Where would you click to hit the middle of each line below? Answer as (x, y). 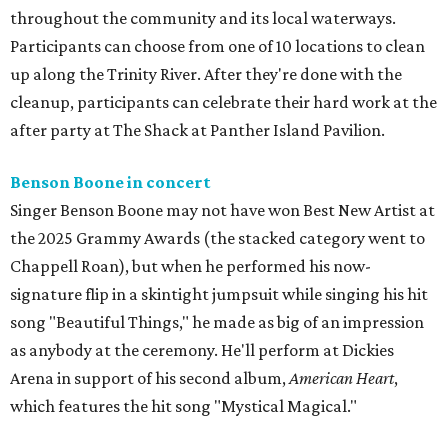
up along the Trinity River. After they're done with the (206, 74)
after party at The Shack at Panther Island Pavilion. (197, 130)
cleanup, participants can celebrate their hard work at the (223, 102)
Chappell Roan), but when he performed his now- (190, 266)
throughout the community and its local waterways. (203, 18)
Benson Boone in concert (110, 182)
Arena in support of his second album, (149, 378)
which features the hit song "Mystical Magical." (183, 406)
